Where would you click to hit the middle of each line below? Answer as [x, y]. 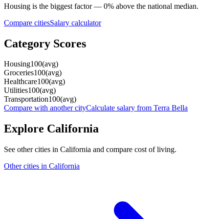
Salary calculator [76, 22]
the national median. [166, 6]
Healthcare [21, 82]
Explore [25, 129]
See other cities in [32, 150]
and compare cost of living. [134, 150]
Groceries [19, 73]
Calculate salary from [120, 108]
